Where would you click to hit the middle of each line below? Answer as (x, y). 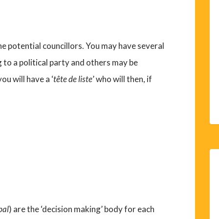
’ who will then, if (122, 79)
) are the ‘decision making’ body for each (82, 209)
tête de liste (73, 79)
